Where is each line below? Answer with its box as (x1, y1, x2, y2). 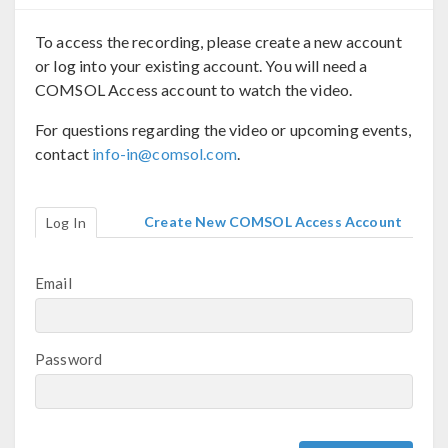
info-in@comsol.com (92, 144, 237, 164)
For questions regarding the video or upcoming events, (35, 120, 411, 140)
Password (35, 350, 103, 369)
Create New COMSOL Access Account (144, 213, 402, 231)
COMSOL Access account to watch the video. (35, 80, 353, 100)
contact (35, 144, 93, 164)
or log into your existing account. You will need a (35, 56, 368, 76)
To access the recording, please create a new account (35, 32, 402, 52)
